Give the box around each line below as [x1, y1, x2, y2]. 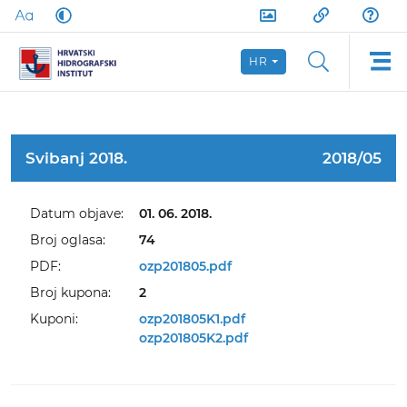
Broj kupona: [30, 284, 111, 301]
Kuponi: [30, 311, 78, 327]
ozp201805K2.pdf [139, 330, 248, 346]
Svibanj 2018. [25, 149, 127, 167]
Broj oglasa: [30, 232, 105, 248]
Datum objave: [30, 205, 124, 222]
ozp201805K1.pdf [139, 311, 245, 327]
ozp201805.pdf [139, 258, 232, 274]
